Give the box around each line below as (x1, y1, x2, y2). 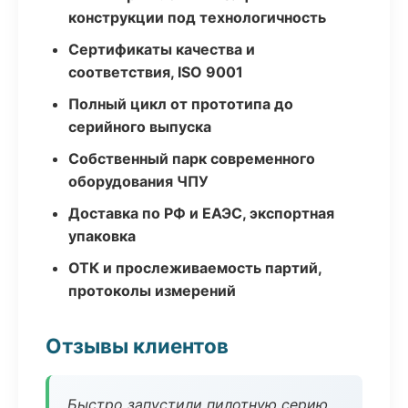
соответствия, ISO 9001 (68, 63, 243, 81)
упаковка (68, 227, 136, 245)
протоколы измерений (68, 281, 236, 300)
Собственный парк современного (68, 149, 315, 168)
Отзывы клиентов (46, 333, 229, 358)
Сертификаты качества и (68, 40, 255, 58)
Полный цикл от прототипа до (68, 95, 293, 113)
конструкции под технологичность (68, 8, 326, 26)
